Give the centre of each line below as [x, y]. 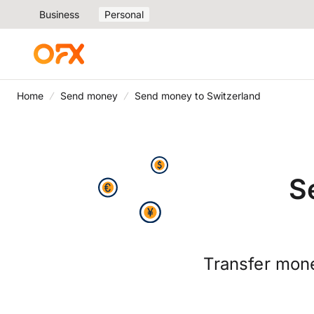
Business [59, 14]
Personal [124, 14]
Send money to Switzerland [198, 96]
